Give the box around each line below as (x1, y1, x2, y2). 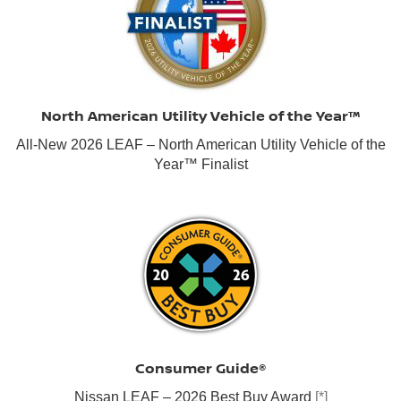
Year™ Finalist (153, 157, 248, 173)
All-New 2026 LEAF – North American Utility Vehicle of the (15, 137, 386, 153)
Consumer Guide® (135, 357, 266, 378)
